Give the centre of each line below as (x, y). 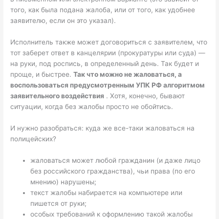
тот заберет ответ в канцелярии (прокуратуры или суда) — (108, 53)
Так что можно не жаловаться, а (128, 75)
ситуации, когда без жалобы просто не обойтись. (92, 107)
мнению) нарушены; (64, 182)
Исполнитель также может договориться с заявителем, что (109, 42)
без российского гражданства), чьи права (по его (113, 171)
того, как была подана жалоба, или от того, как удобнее (103, 10)
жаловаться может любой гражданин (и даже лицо (116, 160)
